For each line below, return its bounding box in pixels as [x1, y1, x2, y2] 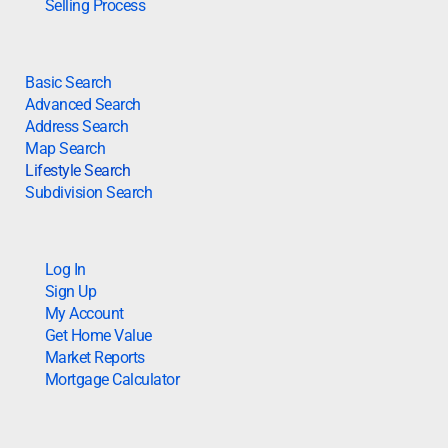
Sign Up [44, 281, 97, 301]
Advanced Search [25, 94, 141, 114]
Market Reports [44, 347, 145, 367]
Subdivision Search [25, 182, 153, 202]
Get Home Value [44, 325, 152, 345]
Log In [44, 259, 86, 279]
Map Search [25, 138, 106, 158]
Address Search [25, 116, 129, 136]
